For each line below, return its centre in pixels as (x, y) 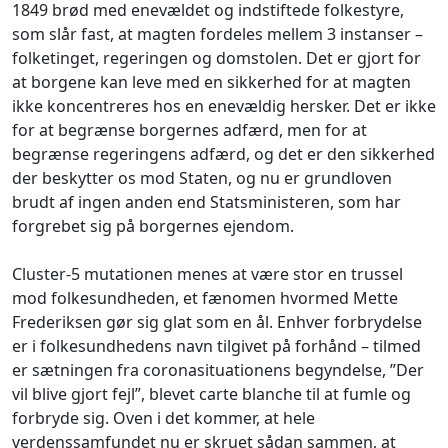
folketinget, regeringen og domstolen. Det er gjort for (216, 57)
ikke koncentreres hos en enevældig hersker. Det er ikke (224, 105)
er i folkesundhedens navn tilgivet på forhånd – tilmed (216, 345)
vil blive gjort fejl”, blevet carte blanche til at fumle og (211, 393)
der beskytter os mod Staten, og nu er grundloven (202, 177)
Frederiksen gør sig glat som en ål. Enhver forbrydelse (217, 321)
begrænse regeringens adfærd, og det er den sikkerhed (223, 153)
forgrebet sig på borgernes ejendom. (153, 225)
